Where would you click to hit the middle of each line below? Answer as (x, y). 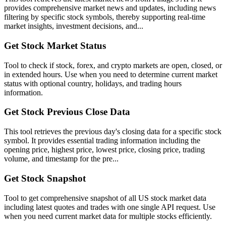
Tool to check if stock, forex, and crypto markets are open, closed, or (113, 65)
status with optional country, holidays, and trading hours (93, 83)
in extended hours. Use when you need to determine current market (111, 74)
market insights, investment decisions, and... (74, 26)
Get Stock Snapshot (45, 178)
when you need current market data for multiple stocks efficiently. (108, 216)
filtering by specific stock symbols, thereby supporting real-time (105, 17)
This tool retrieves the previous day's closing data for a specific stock (113, 132)
